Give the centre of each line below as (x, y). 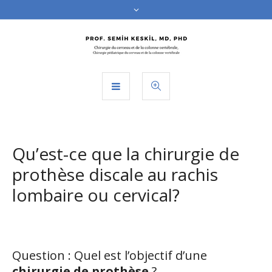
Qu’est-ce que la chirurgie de (125, 154)
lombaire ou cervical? (96, 195)
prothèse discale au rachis (115, 174)
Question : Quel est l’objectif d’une (109, 255)
